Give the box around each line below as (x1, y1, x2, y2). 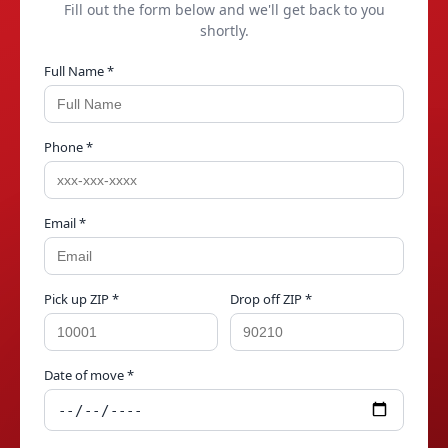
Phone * (44, 137, 93, 156)
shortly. (199, 20, 249, 40)
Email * (44, 213, 86, 232)
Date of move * (44, 365, 134, 384)
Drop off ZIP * (230, 289, 312, 308)
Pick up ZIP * (44, 289, 119, 308)
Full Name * (44, 61, 114, 80)
